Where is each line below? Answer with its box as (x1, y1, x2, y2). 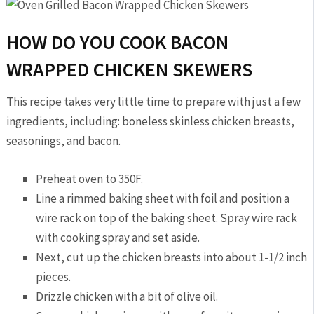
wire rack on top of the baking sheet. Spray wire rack (36, 210, 298, 226)
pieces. (36, 268, 71, 285)
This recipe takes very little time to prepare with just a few (6, 94, 301, 109)
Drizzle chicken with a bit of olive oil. (36, 288, 219, 304)
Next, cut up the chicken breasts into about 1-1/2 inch (36, 249, 308, 265)
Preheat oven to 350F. (36, 170, 144, 186)
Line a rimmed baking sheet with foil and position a (36, 190, 290, 206)
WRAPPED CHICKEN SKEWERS (6, 57, 252, 82)
